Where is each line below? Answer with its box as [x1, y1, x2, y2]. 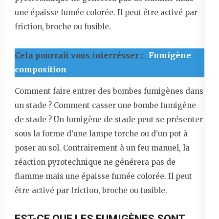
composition [15, 65, 66, 75]
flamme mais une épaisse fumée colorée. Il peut [15, 172, 192, 181]
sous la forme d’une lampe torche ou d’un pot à [15, 129, 188, 139]
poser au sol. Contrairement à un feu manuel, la [15, 143, 190, 153]
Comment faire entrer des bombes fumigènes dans [15, 87, 203, 96]
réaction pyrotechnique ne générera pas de [15, 157, 175, 167]
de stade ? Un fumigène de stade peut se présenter [15, 115, 203, 125]
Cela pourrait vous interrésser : [15, 50, 145, 61]
